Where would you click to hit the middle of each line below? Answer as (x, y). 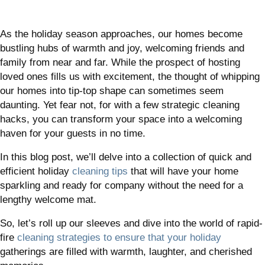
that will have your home (183, 172)
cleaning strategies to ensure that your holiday (119, 238)
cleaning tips (100, 172)
